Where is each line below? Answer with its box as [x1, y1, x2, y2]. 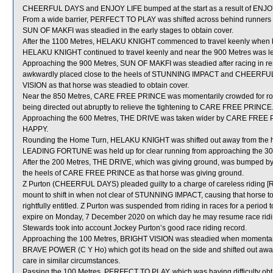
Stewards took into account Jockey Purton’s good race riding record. [23, 224, 247, 232]
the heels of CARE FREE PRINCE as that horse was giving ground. [23, 169, 244, 177]
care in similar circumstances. [23, 257, 120, 265]
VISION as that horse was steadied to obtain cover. [23, 81, 189, 90]
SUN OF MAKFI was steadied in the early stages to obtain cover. [23, 26, 233, 35]
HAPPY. [23, 125, 48, 133]
